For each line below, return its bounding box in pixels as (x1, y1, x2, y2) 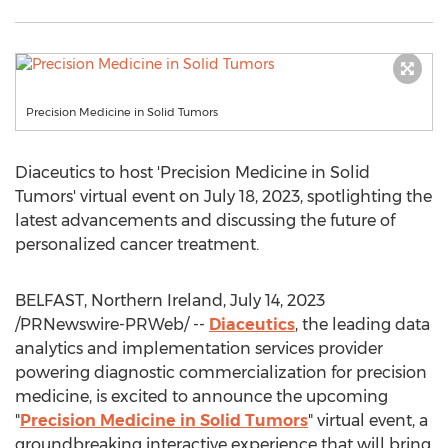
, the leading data (295, 315, 430, 334)
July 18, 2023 (204, 187, 300, 206)
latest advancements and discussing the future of (15, 211, 395, 230)
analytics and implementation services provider (15, 339, 383, 358)
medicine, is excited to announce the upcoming (15, 387, 388, 406)
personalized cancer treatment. (15, 235, 259, 254)
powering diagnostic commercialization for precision (15, 363, 427, 382)
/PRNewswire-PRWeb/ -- (15, 315, 209, 334)
